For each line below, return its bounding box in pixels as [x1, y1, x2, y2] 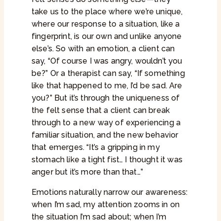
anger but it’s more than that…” [32, 167, 143, 177]
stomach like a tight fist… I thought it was [32, 155, 183, 165]
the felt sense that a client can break [32, 106, 170, 115]
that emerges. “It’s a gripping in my [32, 143, 160, 152]
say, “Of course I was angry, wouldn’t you [32, 56, 183, 66]
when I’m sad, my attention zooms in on [32, 200, 180, 210]
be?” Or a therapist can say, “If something [32, 69, 185, 78]
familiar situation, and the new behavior [32, 130, 179, 140]
